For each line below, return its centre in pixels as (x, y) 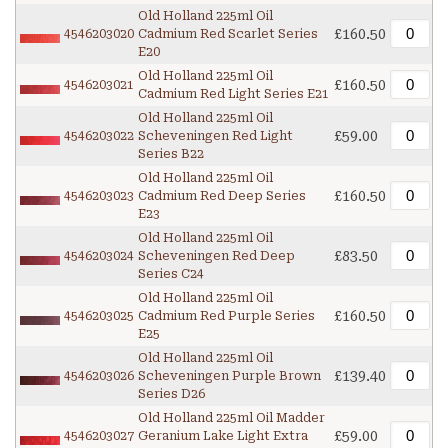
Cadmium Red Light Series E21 (233, 94)
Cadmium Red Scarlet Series (228, 34)
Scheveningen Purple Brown (229, 376)
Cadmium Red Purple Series (226, 316)
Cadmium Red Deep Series (222, 196)
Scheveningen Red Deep (216, 256)
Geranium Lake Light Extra (223, 436)
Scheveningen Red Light (215, 136)
